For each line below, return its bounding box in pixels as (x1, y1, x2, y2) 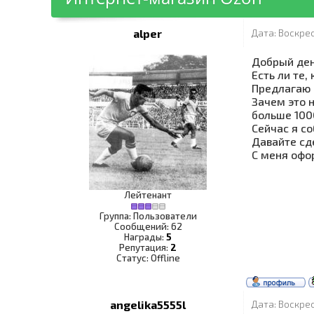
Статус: (116, 252, 151, 264)
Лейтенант (124, 189, 172, 200)
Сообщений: (114, 221, 171, 232)
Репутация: (119, 242, 170, 253)
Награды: (124, 231, 166, 243)
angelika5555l (109, 298, 186, 311)
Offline (150, 252, 180, 264)
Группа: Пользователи (99, 210, 197, 221)
